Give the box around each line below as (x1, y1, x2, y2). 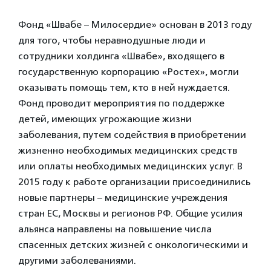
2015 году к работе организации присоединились (18, 175, 250, 188)
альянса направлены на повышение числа (18, 223, 212, 235)
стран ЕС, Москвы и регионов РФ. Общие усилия (18, 207, 243, 219)
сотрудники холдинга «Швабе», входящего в (18, 50, 224, 62)
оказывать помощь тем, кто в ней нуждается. (18, 81, 230, 93)
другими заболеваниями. (18, 254, 136, 266)
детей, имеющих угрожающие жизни (18, 113, 192, 125)
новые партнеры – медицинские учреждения (18, 191, 227, 203)
